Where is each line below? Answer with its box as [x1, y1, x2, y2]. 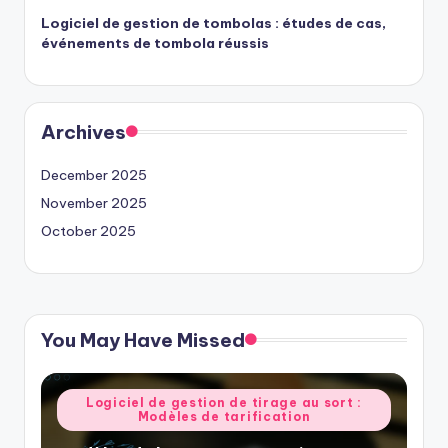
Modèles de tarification [137, 408, 311, 424]
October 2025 [41, 221, 136, 240]
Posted [56, 389, 105, 408]
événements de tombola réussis [41, 33, 269, 52]
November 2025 [41, 193, 147, 212]
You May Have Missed [41, 327, 245, 352]
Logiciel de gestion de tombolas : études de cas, [41, 13, 386, 32]
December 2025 [41, 165, 147, 184]
